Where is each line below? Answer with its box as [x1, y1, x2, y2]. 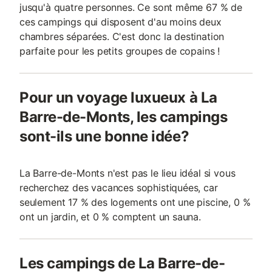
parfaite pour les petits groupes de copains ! [19, 45, 220, 57]
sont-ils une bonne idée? [19, 127, 189, 145]
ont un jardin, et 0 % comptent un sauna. [19, 211, 201, 223]
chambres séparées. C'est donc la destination [19, 30, 225, 42]
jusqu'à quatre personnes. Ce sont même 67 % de [19, 1, 242, 13]
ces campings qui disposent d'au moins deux [19, 16, 222, 28]
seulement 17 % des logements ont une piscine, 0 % [19, 196, 251, 208]
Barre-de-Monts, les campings [19, 108, 228, 126]
